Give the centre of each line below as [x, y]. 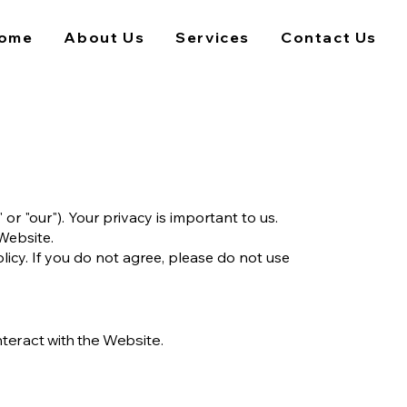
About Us [104, 37]
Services [213, 37]
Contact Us [329, 37]
